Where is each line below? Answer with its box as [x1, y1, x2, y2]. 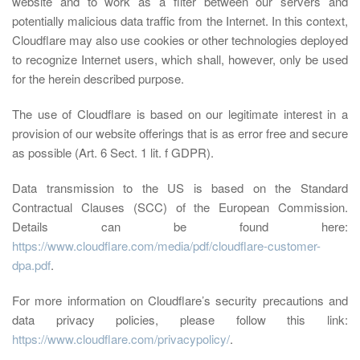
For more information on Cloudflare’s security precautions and [12, 292, 348, 309]
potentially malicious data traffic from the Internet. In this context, [12, 12, 348, 29]
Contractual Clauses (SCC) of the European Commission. [12, 198, 348, 215]
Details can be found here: [12, 218, 348, 235]
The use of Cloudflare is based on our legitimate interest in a [12, 105, 348, 122]
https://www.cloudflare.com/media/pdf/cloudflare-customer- [12, 237, 321, 254]
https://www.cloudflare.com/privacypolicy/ [12, 330, 230, 347]
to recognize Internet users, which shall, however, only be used [12, 51, 348, 67]
